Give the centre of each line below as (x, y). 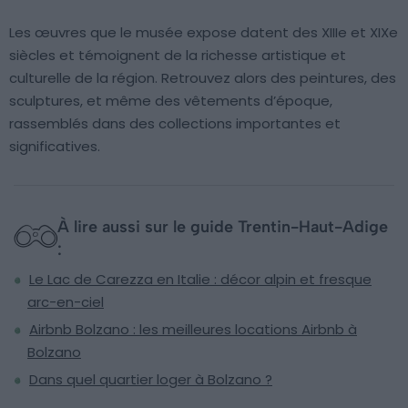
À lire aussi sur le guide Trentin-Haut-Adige (223, 226)
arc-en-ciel (66, 302)
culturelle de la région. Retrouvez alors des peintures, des (203, 78)
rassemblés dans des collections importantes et (175, 124)
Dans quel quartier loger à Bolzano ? (151, 380)
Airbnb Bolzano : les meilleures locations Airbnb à (193, 330)
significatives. (55, 147)
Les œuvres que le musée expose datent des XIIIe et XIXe (204, 33)
